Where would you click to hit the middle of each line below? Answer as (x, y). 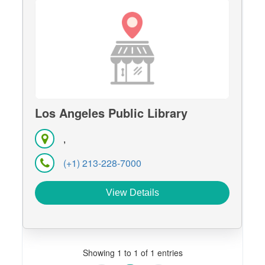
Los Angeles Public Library (112, 113)
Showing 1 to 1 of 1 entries (132, 253)
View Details (132, 193)
